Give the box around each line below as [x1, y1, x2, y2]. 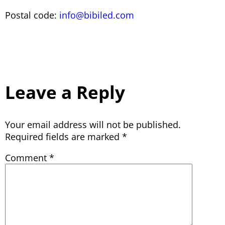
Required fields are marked [5, 130, 122, 143]
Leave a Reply [5, 80, 125, 104]
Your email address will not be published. [5, 118, 181, 131]
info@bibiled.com [59, 9, 134, 21]
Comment [5, 151, 49, 164]
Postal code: [5, 9, 59, 21]
